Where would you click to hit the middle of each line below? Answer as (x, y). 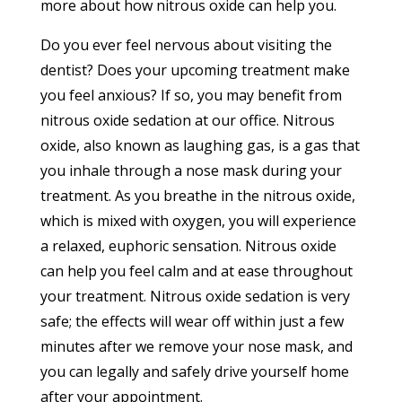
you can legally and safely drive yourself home (194, 371)
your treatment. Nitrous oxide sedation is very (195, 296)
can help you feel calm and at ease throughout (196, 271)
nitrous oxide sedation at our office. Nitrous (187, 120)
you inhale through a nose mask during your (191, 170)
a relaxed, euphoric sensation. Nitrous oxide (188, 245)
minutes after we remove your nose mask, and (196, 346)
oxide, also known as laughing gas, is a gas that (200, 145)
